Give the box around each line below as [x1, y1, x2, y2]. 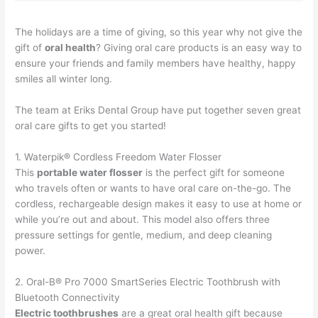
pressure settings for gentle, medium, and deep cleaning [15, 229, 273, 241]
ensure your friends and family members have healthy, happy [15, 57, 297, 70]
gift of [15, 42, 45, 54]
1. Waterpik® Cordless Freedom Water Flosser [15, 151, 222, 163]
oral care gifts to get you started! [15, 120, 167, 132]
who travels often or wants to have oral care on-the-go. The [15, 182, 292, 194]
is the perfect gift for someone [143, 167, 285, 179]
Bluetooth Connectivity [15, 291, 121, 303]
